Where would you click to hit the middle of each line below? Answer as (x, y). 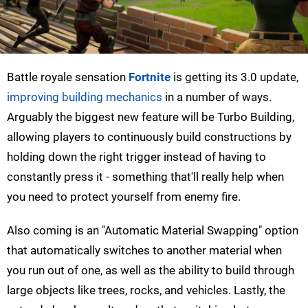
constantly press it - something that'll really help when (145, 177)
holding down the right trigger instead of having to (136, 157)
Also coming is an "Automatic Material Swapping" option (153, 231)
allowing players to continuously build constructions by (149, 137)
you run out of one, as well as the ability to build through (151, 271)
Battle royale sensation (68, 77)
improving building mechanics (85, 97)
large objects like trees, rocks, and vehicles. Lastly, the (146, 290)
